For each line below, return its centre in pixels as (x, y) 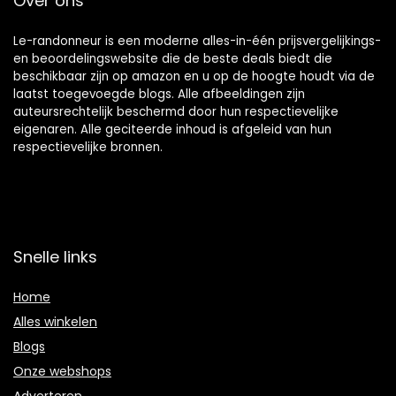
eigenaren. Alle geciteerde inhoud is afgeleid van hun (172, 129)
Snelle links (55, 256)
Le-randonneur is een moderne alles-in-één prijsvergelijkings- (197, 41)
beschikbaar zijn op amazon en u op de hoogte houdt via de (194, 76)
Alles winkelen (55, 321)
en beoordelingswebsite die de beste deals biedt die (173, 58)
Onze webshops (62, 371)
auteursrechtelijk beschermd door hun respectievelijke (176, 111)
